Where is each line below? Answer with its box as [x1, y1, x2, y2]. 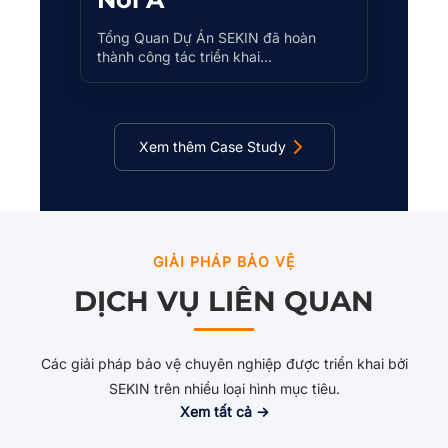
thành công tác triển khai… [97, 48, 272, 66]
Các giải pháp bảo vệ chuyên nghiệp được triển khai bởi [40, 355, 408, 373]
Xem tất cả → [179, 403, 269, 421]
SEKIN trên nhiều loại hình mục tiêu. [108, 380, 340, 398]
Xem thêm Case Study [138, 138, 286, 156]
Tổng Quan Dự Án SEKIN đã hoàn [97, 29, 316, 47]
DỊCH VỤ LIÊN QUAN [74, 284, 374, 319]
